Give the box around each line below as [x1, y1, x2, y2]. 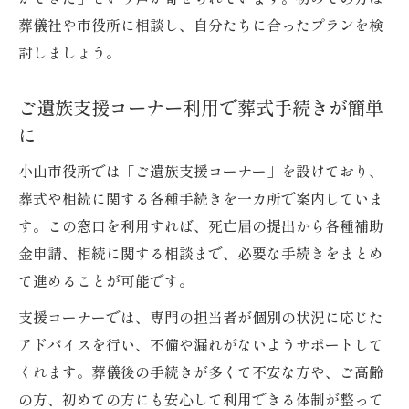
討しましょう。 [18, 41, 121, 64]
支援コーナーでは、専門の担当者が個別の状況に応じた [18, 306, 383, 329]
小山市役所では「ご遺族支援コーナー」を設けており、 [18, 160, 383, 183]
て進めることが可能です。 [18, 269, 194, 292]
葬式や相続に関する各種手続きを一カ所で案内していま [18, 187, 383, 210]
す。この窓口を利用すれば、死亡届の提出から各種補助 [18, 215, 383, 237]
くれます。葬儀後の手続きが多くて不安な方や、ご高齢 [18, 361, 383, 383]
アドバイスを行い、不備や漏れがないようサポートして [18, 333, 383, 356]
